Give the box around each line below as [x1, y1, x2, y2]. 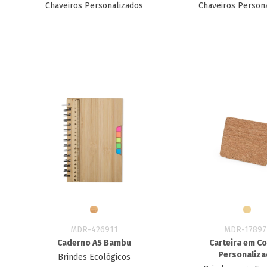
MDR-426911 [70, 225, 118, 235]
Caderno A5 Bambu [57, 238, 131, 248]
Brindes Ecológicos [57, 252, 131, 262]
